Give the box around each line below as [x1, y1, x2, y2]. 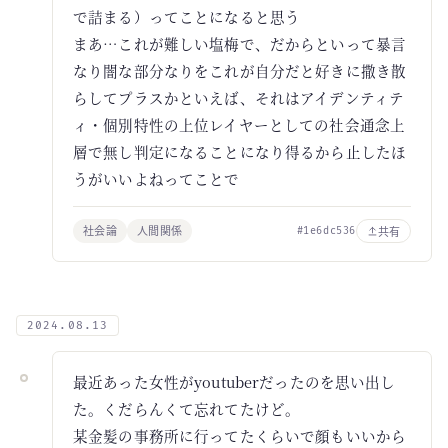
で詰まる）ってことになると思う [73, 6, 301, 27]
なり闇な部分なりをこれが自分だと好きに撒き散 [73, 60, 407, 81]
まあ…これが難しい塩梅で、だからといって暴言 [73, 33, 407, 54]
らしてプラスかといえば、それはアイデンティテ [73, 87, 405, 108]
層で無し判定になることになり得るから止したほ [73, 141, 407, 162]
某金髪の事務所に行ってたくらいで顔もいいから [73, 425, 407, 446]
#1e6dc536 [296, 224, 356, 237]
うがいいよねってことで [73, 168, 240, 189]
